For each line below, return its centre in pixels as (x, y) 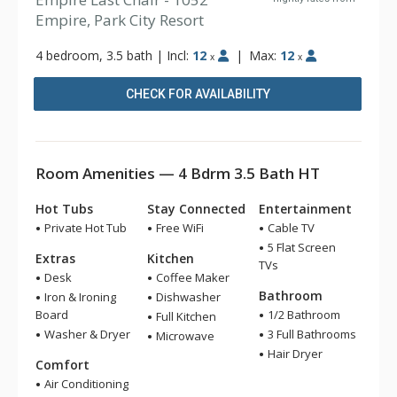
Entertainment (305, 209)
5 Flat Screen (300, 247)
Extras (55, 258)
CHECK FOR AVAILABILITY (198, 94)
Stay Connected (196, 209)
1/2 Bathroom (303, 315)
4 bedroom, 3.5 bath (94, 55)
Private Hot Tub (84, 228)
